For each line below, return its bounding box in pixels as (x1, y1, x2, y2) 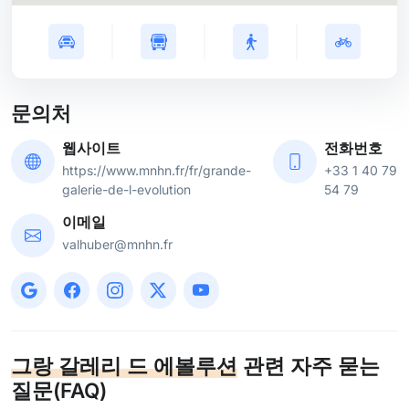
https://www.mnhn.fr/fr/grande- (62, 163, 251, 179)
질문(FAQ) (11, 377, 107, 403)
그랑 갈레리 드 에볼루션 (11, 352, 237, 378)
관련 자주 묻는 (237, 352, 380, 378)
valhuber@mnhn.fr (62, 236, 173, 253)
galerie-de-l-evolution (62, 182, 191, 198)
